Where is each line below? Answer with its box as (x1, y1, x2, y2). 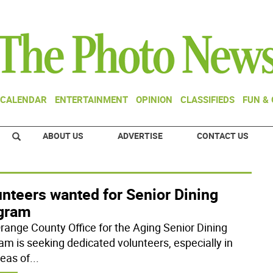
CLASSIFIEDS (180, 93, 235, 105)
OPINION (136, 93, 172, 105)
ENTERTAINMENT (55, 93, 128, 105)
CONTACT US (197, 130, 249, 141)
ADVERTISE (118, 130, 163, 141)
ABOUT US (43, 130, 83, 141)
